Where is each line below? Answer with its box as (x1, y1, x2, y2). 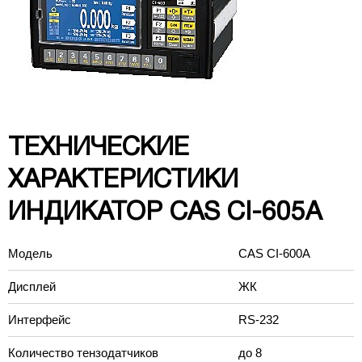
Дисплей (8, 280, 56, 293)
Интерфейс (8, 313, 71, 326)
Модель (8, 246, 53, 260)
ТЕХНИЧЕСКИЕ (8, 137, 189, 160)
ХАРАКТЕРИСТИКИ (8, 170, 238, 192)
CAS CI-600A (238, 246, 310, 260)
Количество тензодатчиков (8, 346, 158, 360)
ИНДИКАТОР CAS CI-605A (8, 202, 322, 225)
